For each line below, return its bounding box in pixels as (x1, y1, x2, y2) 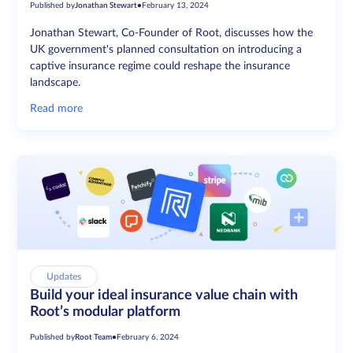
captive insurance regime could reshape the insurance (30, 61, 291, 72)
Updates (46, 272, 82, 282)
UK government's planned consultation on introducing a (30, 44, 303, 56)
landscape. (30, 77, 81, 89)
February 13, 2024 (142, 2, 210, 10)
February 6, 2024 (117, 333, 180, 342)
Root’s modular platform (30, 305, 181, 320)
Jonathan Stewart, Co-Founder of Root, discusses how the (30, 28, 314, 39)
